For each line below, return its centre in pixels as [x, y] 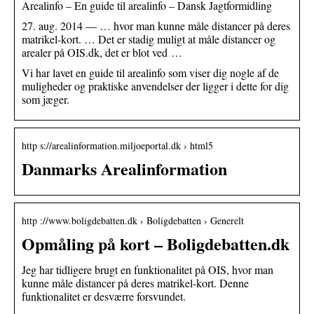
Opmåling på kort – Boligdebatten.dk [156, 243]
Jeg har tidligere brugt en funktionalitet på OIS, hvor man [148, 269]
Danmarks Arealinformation [124, 168]
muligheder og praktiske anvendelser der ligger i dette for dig [155, 86]
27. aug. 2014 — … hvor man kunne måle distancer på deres [156, 25]
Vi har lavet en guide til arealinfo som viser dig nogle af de [150, 72]
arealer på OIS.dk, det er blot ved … [102, 52]
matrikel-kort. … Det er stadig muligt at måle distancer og [149, 39]
